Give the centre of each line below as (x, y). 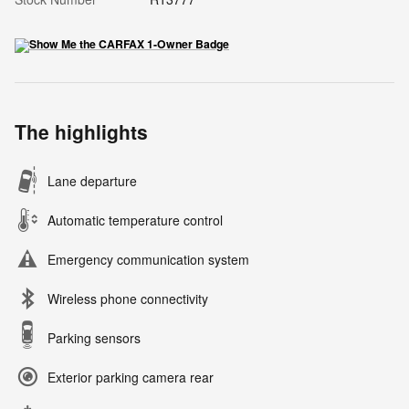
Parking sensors (94, 337)
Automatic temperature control (135, 220)
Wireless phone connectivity (128, 298)
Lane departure (92, 180)
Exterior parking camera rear (131, 377)
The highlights (81, 131)
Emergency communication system (148, 259)
